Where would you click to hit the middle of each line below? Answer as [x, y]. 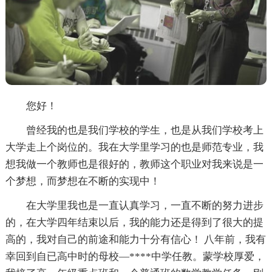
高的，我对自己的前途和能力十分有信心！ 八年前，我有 [135, 240]
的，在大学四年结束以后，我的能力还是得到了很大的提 [134, 223]
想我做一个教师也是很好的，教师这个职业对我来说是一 [134, 165]
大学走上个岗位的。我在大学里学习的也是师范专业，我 [134, 148]
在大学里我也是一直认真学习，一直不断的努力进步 [134, 206]
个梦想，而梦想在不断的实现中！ [83, 182]
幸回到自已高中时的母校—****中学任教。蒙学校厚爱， [135, 257]
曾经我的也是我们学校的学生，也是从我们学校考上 [134, 131]
